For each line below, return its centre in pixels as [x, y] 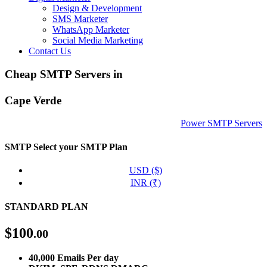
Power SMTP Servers [221, 123]
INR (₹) [145, 182]
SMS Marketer [80, 19]
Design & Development [97, 8]
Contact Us [50, 51]
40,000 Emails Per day [74, 258]
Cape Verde [33, 100]
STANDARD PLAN [46, 207]
